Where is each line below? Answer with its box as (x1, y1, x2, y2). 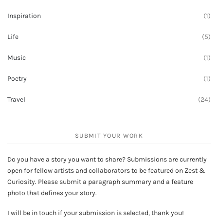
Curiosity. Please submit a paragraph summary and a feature (7, 178, 193, 186)
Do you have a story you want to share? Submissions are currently (7, 155, 207, 164)
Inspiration (7, 12, 41, 20)
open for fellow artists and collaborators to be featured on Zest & (7, 166, 205, 175)
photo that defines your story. (7, 189, 97, 198)
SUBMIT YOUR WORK (75, 132, 143, 140)
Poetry (7, 74, 27, 83)
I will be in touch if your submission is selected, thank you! (7, 208, 184, 217)
